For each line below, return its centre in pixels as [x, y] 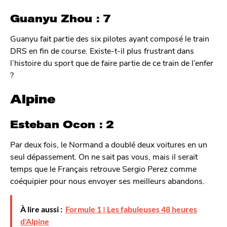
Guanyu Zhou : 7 [61, 18]
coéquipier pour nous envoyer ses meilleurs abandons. [107, 180]
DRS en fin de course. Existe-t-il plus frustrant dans [102, 50]
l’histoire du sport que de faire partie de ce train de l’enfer [112, 62]
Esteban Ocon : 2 [62, 124]
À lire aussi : [41, 209]
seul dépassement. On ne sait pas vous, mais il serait [104, 156]
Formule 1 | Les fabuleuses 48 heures [131, 209]
